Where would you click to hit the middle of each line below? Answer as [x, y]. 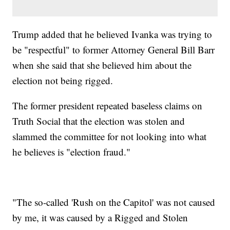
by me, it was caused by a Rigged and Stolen [100, 218]
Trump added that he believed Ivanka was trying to [112, 34]
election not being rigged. [63, 81]
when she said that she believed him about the [102, 65]
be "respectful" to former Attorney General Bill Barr [114, 50]
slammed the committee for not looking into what [110, 137]
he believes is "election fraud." [72, 152]
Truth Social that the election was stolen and [99, 121]
